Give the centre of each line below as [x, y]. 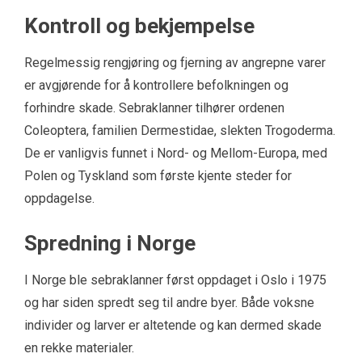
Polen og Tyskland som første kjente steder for [158, 175]
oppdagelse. [59, 198]
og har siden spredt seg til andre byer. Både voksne [169, 302]
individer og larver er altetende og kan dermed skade [173, 325]
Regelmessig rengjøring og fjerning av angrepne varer [175, 62]
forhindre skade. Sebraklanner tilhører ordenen [154, 107]
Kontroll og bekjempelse [139, 25]
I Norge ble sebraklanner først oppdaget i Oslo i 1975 [175, 280]
